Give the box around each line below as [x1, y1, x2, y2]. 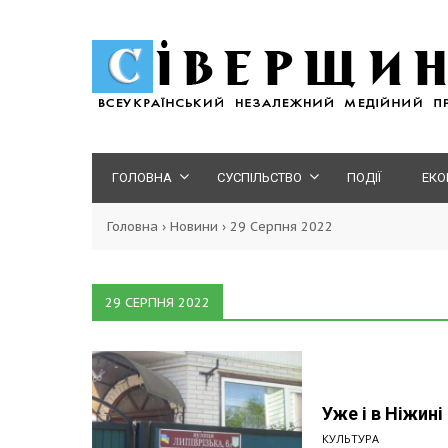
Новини [170, 218, 218, 235]
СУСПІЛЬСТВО [217, 170, 302, 185]
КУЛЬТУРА [322, 431, 379, 446]
